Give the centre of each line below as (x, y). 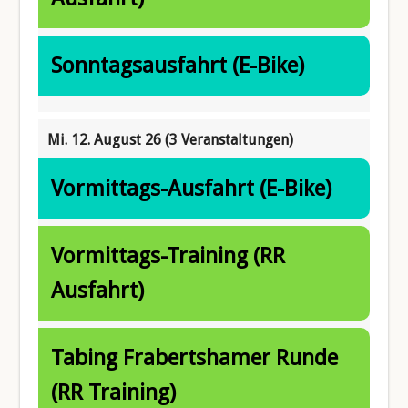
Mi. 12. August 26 (107, 139)
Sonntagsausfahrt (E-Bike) (178, 65)
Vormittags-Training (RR (168, 255)
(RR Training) (114, 392)
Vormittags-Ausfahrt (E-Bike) (192, 188)
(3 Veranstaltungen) (229, 139)
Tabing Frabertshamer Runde (195, 357)
